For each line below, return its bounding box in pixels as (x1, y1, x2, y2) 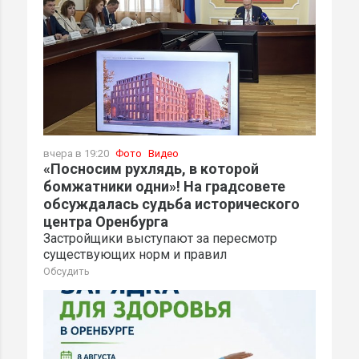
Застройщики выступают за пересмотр (43, 231, 277, 247)
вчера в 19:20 (43, 147, 111, 160)
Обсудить (43, 265, 90, 278)
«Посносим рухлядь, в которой (43, 160, 259, 178)
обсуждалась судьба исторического (43, 196, 300, 213)
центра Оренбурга (43, 213, 168, 231)
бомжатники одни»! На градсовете (43, 178, 285, 196)
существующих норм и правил (43, 247, 227, 263)
